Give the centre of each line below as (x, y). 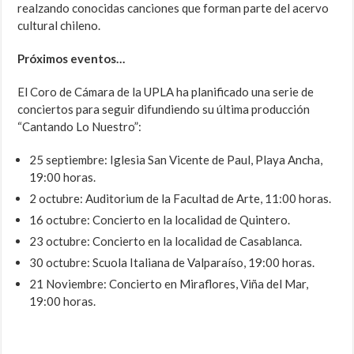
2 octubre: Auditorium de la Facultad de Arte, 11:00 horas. (181, 199)
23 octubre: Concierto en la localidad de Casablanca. (166, 241)
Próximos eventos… (72, 59)
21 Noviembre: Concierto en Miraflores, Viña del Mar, (169, 284)
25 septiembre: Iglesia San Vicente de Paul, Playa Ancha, (176, 160)
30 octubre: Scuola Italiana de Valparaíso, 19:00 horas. (172, 263)
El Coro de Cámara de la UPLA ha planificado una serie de (166, 92)
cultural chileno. (59, 26)
